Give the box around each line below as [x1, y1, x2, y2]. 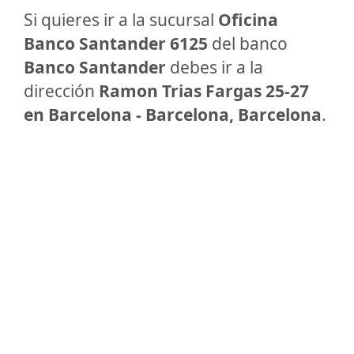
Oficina [218, 9, 278, 31]
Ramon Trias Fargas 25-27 [99, 80, 309, 102]
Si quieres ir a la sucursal [24, 9, 218, 31]
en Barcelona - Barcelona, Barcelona [24, 104, 322, 126]
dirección [24, 80, 99, 102]
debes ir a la [166, 56, 263, 78]
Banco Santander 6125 [24, 32, 208, 55]
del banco [208, 32, 288, 55]
